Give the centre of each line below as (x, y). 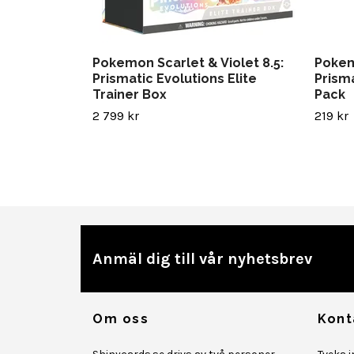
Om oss (121, 319)
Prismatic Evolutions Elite (175, 79)
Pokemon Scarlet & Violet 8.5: (188, 63)
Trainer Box (130, 94)
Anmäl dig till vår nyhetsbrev (202, 258)
